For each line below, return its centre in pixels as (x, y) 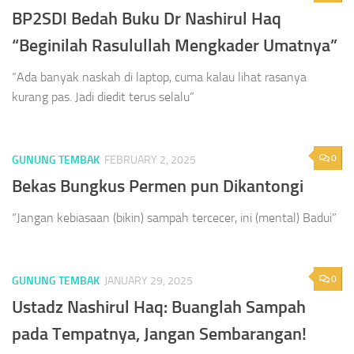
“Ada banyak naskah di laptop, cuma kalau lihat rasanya (159, 77)
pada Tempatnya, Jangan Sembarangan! (159, 334)
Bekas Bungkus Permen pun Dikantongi (158, 186)
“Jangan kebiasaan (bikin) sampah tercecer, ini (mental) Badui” (174, 218)
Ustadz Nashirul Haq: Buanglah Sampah (159, 307)
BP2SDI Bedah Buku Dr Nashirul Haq (147, 18)
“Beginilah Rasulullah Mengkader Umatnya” (175, 45)
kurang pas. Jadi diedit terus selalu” (103, 96)
